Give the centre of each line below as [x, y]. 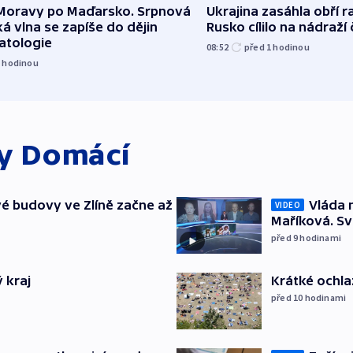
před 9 [286, 238]
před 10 [288, 298]
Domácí [76, 155]
